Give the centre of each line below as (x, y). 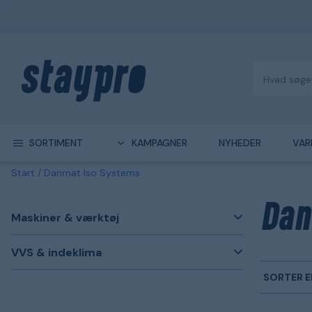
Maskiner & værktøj (65, 217)
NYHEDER (240, 143)
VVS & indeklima (56, 252)
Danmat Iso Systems (92, 173)
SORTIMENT (56, 143)
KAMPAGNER (159, 143)
